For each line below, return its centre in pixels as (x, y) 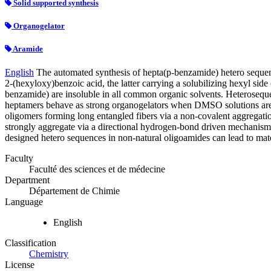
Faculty (19, 158)
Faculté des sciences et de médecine (97, 169)
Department (27, 180)
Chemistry (49, 254)
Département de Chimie (74, 191)
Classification (31, 243)
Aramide (27, 49)
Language (24, 202)
